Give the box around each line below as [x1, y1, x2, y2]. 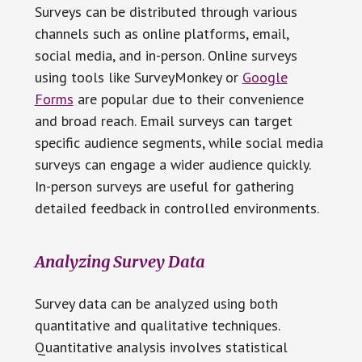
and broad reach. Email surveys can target [34, 111, 293, 130]
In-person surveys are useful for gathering [34, 176, 294, 196]
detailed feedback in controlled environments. [34, 198, 319, 217]
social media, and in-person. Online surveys [34, 45, 297, 65]
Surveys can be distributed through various [34, 2, 297, 21]
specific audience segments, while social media [34, 133, 323, 152]
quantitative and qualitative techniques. [34, 315, 280, 335]
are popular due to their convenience [73, 89, 304, 108]
